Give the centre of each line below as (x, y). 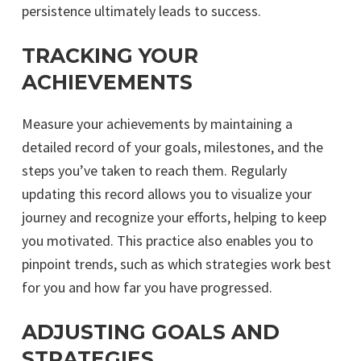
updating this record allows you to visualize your (167, 193)
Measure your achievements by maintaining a (157, 123)
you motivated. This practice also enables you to (168, 240)
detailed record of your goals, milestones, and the (172, 147)
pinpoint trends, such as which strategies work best (176, 263)
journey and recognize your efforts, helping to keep (174, 217)
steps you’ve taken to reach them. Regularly (154, 170)
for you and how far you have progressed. (147, 287)
